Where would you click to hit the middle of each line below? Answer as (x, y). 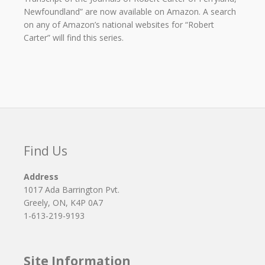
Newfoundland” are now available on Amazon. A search (130, 12)
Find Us (46, 151)
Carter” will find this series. (74, 38)
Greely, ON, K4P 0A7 (63, 203)
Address (41, 177)
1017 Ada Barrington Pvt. (72, 190)
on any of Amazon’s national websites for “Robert (119, 25)
